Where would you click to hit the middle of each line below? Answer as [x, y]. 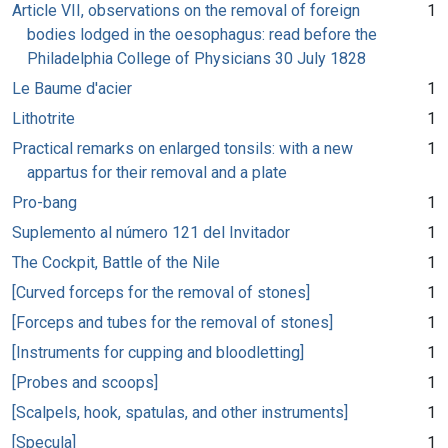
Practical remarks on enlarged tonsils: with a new [182, 148]
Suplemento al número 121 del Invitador [151, 232]
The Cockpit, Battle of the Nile [116, 262]
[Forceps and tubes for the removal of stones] [172, 322]
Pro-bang [44, 202]
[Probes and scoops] [85, 382]
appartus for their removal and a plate [157, 172]
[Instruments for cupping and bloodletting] [158, 352]
